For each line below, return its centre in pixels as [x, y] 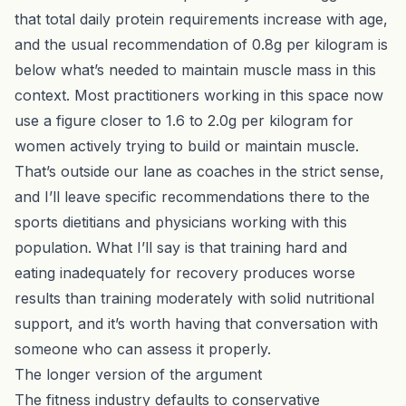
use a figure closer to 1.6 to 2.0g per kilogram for [184, 120]
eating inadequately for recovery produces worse [185, 272]
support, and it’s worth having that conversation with [196, 323]
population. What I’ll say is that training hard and [181, 247]
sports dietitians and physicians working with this [181, 222]
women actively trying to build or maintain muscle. [187, 145]
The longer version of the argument [138, 374]
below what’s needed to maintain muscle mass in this [195, 69]
